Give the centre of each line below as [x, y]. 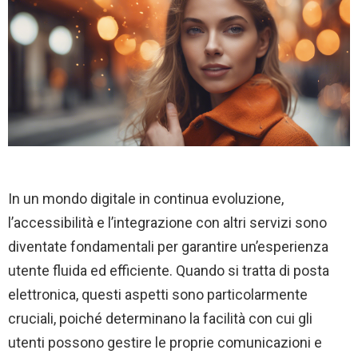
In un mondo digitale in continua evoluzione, [146, 198]
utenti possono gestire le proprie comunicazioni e [165, 342]
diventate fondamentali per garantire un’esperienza [168, 246]
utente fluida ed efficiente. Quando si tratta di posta [169, 270]
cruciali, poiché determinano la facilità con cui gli [160, 318]
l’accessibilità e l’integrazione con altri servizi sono [167, 222]
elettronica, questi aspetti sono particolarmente [158, 294]
